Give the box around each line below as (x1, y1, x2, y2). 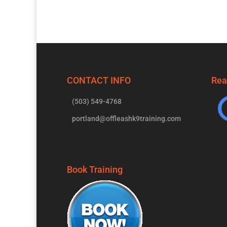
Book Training (67, 164, 123, 175)
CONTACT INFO (67, 74, 131, 86)
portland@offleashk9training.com (72, 114, 181, 123)
